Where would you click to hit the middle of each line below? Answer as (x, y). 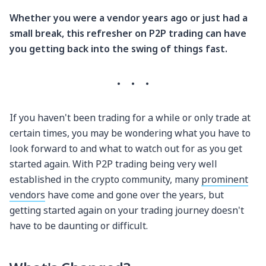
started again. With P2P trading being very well (113, 164)
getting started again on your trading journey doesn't (127, 210)
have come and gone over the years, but (134, 195)
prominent (225, 180)
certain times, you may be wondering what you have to (130, 133)
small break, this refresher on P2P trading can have (128, 34)
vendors (27, 195)
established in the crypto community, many (105, 180)
